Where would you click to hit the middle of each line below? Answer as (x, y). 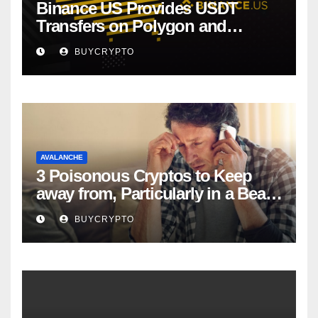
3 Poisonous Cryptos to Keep (144, 176)
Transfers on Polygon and (132, 26)
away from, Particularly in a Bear (154, 194)
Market (61, 212)
